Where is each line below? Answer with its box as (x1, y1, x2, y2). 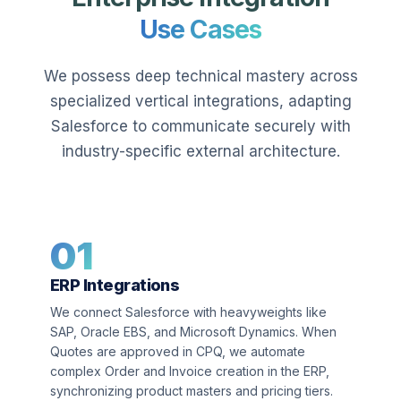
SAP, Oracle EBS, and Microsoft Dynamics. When (50, 324, 337, 339)
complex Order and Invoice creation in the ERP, (50, 363, 329, 379)
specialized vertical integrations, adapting (49, 92, 352, 110)
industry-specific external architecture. (61, 142, 340, 160)
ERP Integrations (50, 276, 180, 294)
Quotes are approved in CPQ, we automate (50, 344, 305, 359)
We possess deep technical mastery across (43, 67, 358, 85)
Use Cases (139, 14, 262, 45)
